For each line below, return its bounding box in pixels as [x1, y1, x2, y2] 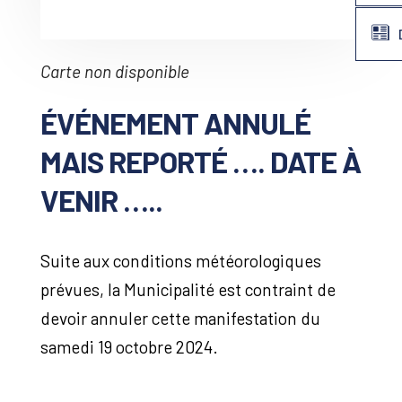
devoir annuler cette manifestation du [39, 307, 320, 328]
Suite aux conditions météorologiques [39, 249, 321, 271]
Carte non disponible [39, 60, 189, 82]
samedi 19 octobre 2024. [39, 336, 218, 357]
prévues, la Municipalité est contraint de [39, 278, 336, 300]
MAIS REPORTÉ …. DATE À [39, 143, 361, 179]
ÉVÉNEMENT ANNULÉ [39, 104, 310, 141]
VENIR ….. [39, 181, 162, 218]
